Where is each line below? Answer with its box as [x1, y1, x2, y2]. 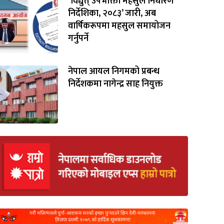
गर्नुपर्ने [68, 31, 88, 46]
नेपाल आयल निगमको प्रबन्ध [68, 64, 159, 79]
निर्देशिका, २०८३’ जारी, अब [68, 6, 156, 21]
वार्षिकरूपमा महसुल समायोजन [68, 18, 170, 33]
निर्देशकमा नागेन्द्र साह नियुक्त [68, 76, 163, 91]
